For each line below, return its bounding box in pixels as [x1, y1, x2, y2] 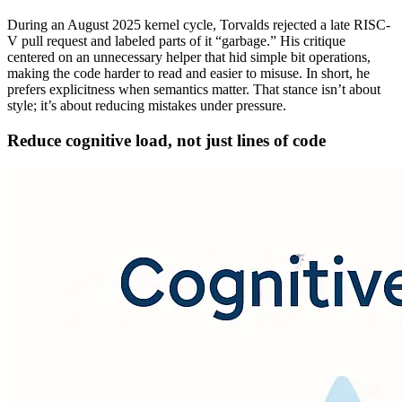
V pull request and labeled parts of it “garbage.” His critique [7, 33, 345, 49]
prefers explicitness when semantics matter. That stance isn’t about [7, 82, 380, 98]
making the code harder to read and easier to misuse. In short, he [7, 66, 370, 82]
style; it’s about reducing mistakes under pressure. [7, 98, 286, 114]
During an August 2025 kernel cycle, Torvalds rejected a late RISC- [7, 17, 390, 33]
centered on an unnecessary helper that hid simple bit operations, [7, 49, 371, 66]
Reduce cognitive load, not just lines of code [7, 130, 326, 150]
